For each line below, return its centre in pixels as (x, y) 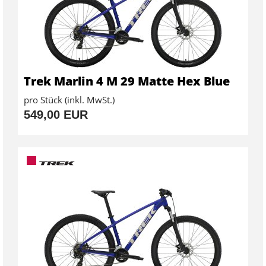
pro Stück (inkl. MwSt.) (69, 100)
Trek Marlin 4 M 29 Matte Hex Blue (127, 81)
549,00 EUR (56, 115)
